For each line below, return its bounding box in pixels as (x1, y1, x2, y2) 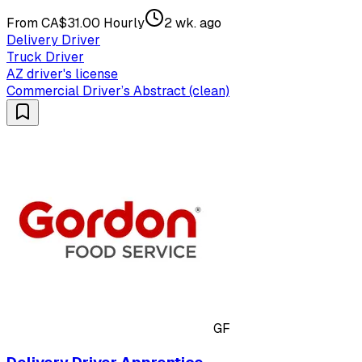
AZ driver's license (6, 65, 118, 83)
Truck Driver (6, 48, 84, 66)
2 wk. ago (164, 15, 221, 32)
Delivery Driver (6, 32, 100, 49)
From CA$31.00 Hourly (6, 15, 145, 32)
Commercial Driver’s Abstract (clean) (6, 82, 229, 100)
